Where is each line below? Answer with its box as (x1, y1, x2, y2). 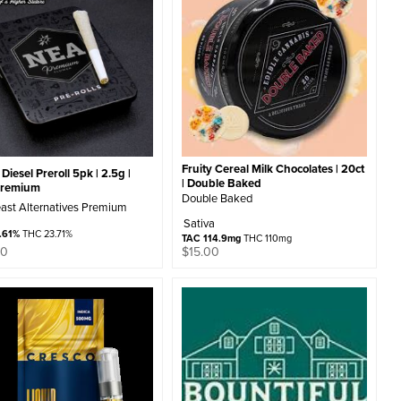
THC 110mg (240, 231, 292, 246)
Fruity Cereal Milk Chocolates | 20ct (181, 160, 364, 178)
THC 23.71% (20, 226, 73, 242)
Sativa (183, 215, 215, 232)
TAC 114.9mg (181, 231, 241, 246)
